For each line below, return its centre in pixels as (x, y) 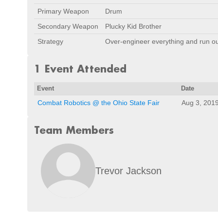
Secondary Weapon (68, 26)
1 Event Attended (80, 69)
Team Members (74, 130)
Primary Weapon (63, 11)
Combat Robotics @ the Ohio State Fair (99, 103)
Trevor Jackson (128, 171)
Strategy (50, 41)
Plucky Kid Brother (133, 26)
